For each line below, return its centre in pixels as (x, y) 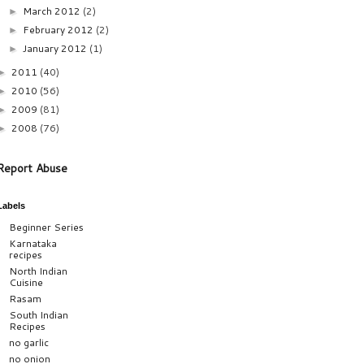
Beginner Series (46, 227)
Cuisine (26, 282)
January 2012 (56, 48)
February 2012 (60, 29)
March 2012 (53, 11)
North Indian (38, 271)
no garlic (29, 342)
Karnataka (33, 243)
